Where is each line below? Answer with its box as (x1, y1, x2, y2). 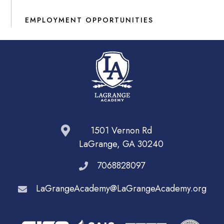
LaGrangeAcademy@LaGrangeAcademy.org (35, 182, 206, 195)
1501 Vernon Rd (90, 123, 152, 137)
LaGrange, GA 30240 (78, 137, 163, 150)
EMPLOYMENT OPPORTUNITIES (25, 14, 154, 25)
